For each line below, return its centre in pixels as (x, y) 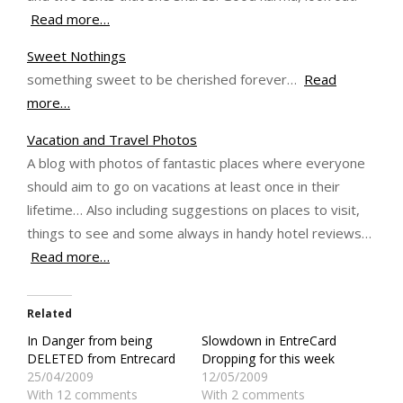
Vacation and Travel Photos (112, 139)
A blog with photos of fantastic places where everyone (196, 163)
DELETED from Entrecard (101, 358)
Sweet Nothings (76, 56)
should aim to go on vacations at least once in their (184, 186)
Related (49, 313)
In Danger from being (90, 340)
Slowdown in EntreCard (269, 340)
